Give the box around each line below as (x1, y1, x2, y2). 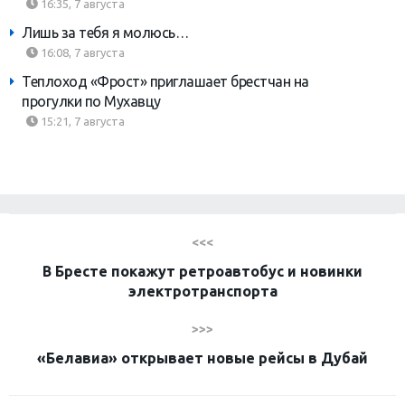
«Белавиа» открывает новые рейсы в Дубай (37, 350, 368, 367)
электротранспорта (127, 283, 278, 300)
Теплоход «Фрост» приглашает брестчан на (22, 73, 309, 90)
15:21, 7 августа (38, 115, 125, 128)
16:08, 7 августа (38, 46, 125, 60)
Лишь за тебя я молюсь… (22, 24, 188, 42)
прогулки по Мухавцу (22, 93, 161, 110)
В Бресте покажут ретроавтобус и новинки (42, 263, 363, 280)
